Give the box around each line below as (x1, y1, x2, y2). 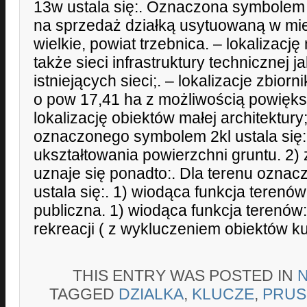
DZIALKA (119, 284, 184, 303)
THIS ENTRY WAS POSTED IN (73, 266, 297, 284)
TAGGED (49, 284, 119, 303)
